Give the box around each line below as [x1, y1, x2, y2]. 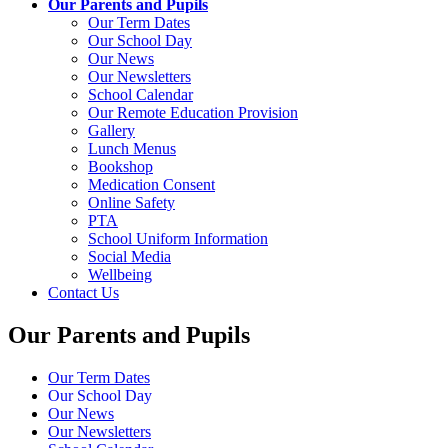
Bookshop [88, 157, 153, 175]
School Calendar [88, 85, 193, 103]
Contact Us [48, 283, 119, 301]
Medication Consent [88, 175, 215, 193]
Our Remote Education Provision [88, 103, 298, 121]
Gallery [88, 121, 135, 139]
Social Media [88, 247, 171, 265]
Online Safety [88, 193, 175, 211]
